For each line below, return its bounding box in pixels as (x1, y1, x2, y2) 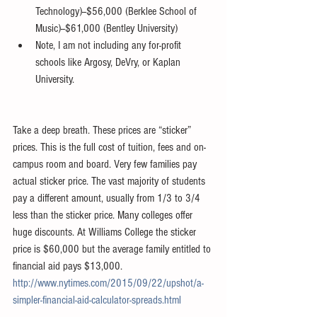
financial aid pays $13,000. (13, 259, 125, 272)
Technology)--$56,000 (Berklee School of (35, 4, 200, 18)
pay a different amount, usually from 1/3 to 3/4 (13, 191, 203, 204)
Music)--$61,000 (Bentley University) (35, 21, 183, 35)
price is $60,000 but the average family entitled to (13, 242, 214, 255)
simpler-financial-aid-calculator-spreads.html (13, 293, 181, 306)
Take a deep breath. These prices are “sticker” (13, 123, 194, 137)
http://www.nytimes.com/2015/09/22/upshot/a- (13, 276, 204, 289)
